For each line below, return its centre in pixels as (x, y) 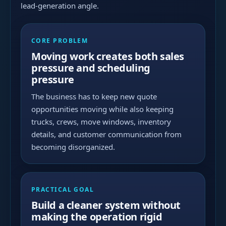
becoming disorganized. (73, 147)
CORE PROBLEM (60, 41)
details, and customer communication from (106, 134)
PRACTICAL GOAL (63, 189)
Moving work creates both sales (108, 56)
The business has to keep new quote (94, 96)
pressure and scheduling (91, 68)
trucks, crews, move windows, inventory (101, 122)
